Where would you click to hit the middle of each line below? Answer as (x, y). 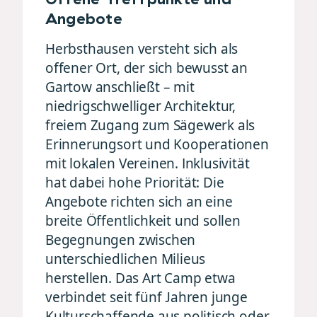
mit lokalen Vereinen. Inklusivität (148, 163)
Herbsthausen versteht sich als (142, 48)
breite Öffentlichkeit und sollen (143, 220)
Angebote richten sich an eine (139, 201)
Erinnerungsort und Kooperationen (157, 144)
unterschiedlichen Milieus (126, 259)
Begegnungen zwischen (121, 240)
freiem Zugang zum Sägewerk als (150, 125)
